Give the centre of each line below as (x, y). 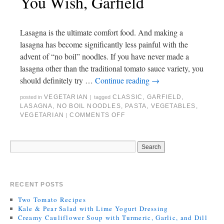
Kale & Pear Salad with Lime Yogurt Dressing (93, 209)
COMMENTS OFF (97, 115)
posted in (31, 97)
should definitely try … (57, 80)
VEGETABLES (173, 106)
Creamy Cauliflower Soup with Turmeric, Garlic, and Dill (113, 218)
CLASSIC (127, 97)
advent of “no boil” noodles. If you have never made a (104, 56)
